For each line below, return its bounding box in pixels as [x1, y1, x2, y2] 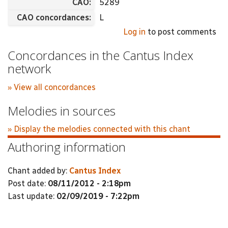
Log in [123, 27, 146, 37]
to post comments [146, 27, 216, 37]
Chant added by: [8, 165, 69, 176]
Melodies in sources [8, 102, 116, 119]
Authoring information [8, 138, 126, 155]
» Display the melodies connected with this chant [8, 124, 190, 134]
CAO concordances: [17, 13, 93, 22]
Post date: [8, 178, 48, 188]
